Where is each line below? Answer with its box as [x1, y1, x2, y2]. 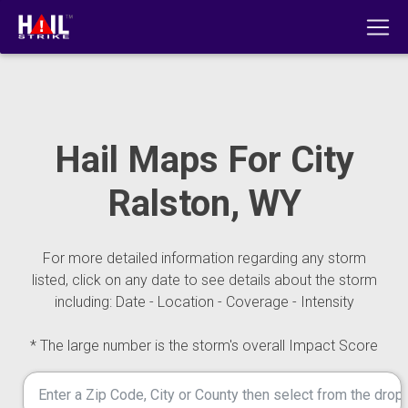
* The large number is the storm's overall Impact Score [30, 337, 378, 354]
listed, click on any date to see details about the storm [31, 271, 377, 289]
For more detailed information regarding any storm [42, 250, 366, 267]
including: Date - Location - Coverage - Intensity [54, 293, 354, 311]
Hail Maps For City [54, 138, 354, 181]
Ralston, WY [107, 182, 301, 225]
